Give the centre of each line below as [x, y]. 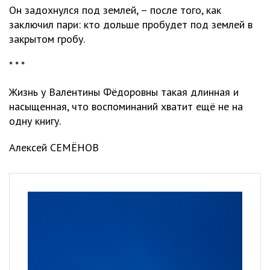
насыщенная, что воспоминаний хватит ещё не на [126, 106]
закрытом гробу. [47, 39]
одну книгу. [35, 121]
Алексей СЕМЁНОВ [54, 147]
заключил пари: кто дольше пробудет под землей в [131, 24]
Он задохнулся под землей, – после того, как [115, 10]
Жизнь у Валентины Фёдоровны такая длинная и [124, 92]
